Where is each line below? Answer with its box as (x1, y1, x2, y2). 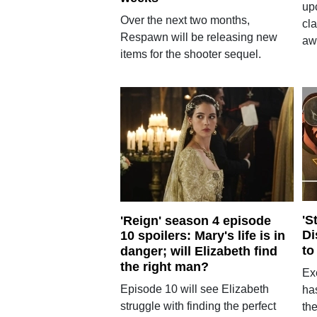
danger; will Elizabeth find (120, 244, 277, 258)
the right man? (120, 259, 209, 274)
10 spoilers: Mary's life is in (120, 229, 285, 243)
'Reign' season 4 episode (120, 213, 271, 228)
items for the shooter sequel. (120, 47, 261, 60)
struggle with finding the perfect (120, 299, 276, 312)
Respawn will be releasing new (120, 30, 277, 43)
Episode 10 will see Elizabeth (120, 282, 269, 295)
